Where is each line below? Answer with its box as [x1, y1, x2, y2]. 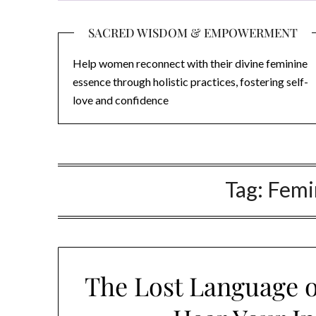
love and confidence [73, 93, 169, 107]
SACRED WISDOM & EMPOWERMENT [88, 25, 298, 40]
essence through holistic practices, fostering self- [73, 75, 308, 88]
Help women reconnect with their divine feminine [73, 56, 308, 70]
